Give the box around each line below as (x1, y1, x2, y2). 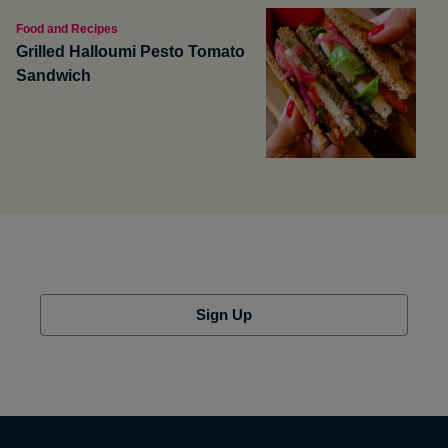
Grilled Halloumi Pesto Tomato (16, 42, 245, 60)
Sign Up (196, 305, 252, 323)
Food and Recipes (16, 21, 118, 36)
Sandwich (16, 66, 91, 84)
